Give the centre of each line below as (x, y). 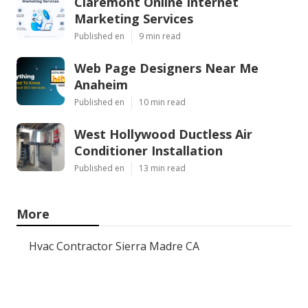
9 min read (160, 36)
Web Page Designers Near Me (166, 68)
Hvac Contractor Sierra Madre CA (114, 246)
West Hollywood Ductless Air (163, 134)
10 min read (162, 102)
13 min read (162, 168)
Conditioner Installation (148, 151)
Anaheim (101, 85)
